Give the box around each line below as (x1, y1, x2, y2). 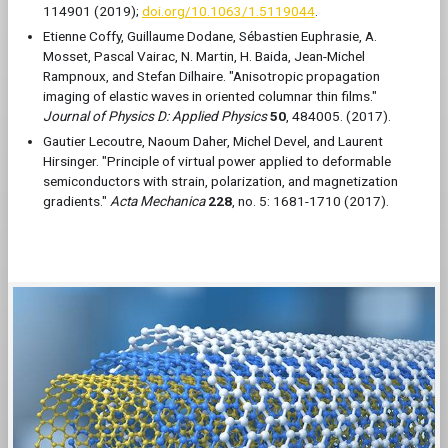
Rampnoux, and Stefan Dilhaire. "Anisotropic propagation (43, 68, 380, 84)
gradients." (43, 193, 110, 209)
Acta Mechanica (110, 193, 205, 209)
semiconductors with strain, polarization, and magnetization (43, 173, 398, 189)
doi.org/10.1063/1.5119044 (142, 3, 315, 19)
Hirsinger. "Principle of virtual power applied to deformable (43, 153, 391, 169)
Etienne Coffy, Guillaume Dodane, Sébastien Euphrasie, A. (43, 28, 377, 44)
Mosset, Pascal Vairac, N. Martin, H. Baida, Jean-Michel (43, 48, 365, 64)
